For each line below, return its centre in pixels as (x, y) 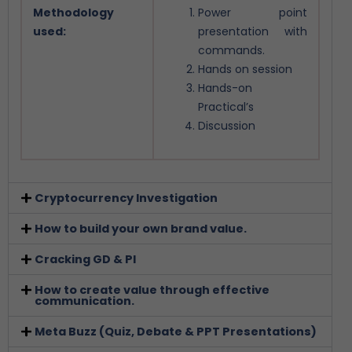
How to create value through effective (152, 290)
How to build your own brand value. (140, 228)
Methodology (73, 12)
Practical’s (226, 106)
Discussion (227, 125)
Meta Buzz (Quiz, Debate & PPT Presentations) (175, 331)
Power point (253, 12)
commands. (231, 50)
